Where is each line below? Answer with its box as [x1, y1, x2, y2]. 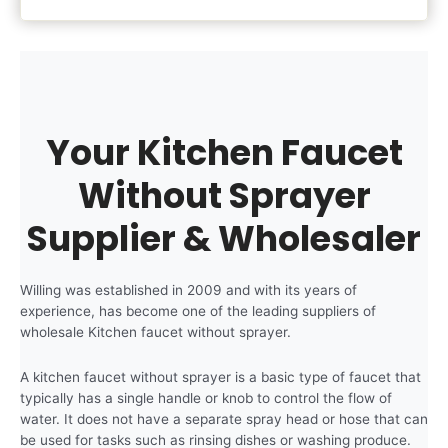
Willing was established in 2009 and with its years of [20, 281, 357, 298]
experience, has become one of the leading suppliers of [20, 302, 376, 319]
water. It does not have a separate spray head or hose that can [20, 410, 428, 427]
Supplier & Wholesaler [27, 213, 421, 263]
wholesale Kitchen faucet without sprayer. [20, 323, 291, 340]
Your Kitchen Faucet [45, 127, 403, 177]
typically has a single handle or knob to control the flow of [20, 389, 392, 406]
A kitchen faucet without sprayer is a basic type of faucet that [20, 368, 421, 385]
